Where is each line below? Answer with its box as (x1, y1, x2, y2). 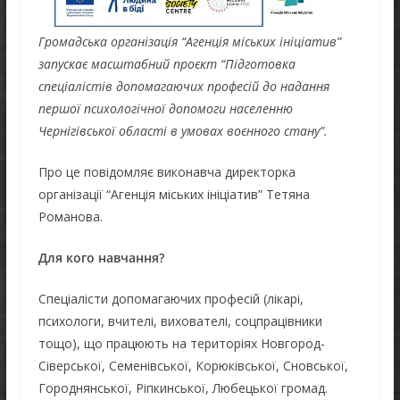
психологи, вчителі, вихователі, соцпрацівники (37, 312, 322, 329)
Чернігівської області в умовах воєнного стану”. (37, 121, 328, 139)
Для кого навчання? (37, 248, 164, 266)
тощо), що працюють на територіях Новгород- (37, 334, 325, 352)
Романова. (37, 207, 103, 225)
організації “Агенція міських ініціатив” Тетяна (37, 185, 310, 203)
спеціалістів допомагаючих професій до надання (37, 77, 329, 95)
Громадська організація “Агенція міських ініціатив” (37, 32, 341, 50)
